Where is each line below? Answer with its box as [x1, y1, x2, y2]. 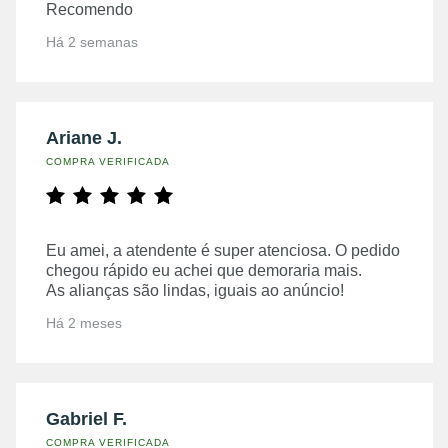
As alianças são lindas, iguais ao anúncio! [46, 281, 344, 299]
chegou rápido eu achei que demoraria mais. [46, 261, 362, 279]
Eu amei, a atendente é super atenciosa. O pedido [46, 241, 400, 259]
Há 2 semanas [46, 33, 138, 50]
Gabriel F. [46, 408, 127, 429]
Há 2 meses [46, 314, 122, 331]
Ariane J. [46, 127, 122, 148]
